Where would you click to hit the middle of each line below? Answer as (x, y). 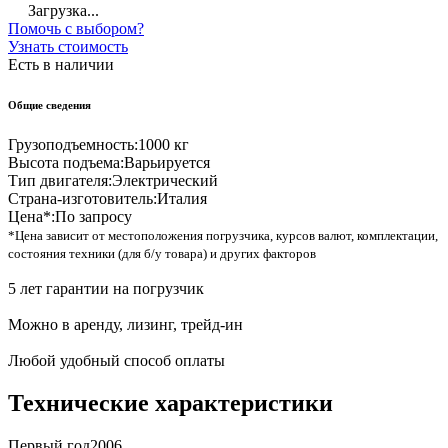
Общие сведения (49, 105)
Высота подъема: (66, 163)
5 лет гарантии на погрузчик (106, 289)
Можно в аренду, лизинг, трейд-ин (125, 325)
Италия (182, 199)
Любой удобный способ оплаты (116, 361)
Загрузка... (61, 11)
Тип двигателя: (60, 181)
